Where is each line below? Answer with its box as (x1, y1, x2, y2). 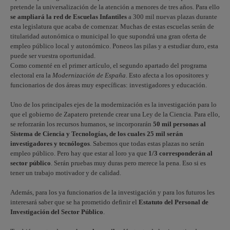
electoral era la (10, 71, 52, 79)
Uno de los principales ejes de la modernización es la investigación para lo (10, 101, 217, 108)
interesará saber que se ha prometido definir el (10, 198, 139, 206)
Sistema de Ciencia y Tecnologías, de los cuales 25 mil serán (10, 130, 183, 138)
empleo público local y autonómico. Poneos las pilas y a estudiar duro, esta (10, 42, 218, 50)
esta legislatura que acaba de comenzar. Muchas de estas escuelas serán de (10, 23, 214, 30)
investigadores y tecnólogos (10, 140, 90, 147)
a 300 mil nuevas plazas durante (127, 13, 217, 21)
